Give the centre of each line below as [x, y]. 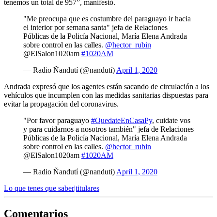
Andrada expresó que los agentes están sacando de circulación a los [107, 86]
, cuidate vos [171, 120]
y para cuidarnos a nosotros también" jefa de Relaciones [108, 129]
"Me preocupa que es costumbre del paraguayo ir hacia [107, 18]
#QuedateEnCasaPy [122, 120]
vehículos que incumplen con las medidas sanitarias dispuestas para [106, 95]
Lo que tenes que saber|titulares [52, 188]
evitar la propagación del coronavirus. [61, 104]
